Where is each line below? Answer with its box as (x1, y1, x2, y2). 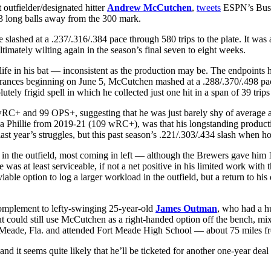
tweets (197, 2, 221, 13)
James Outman (155, 203, 217, 214)
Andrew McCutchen (107, 2, 192, 13)
